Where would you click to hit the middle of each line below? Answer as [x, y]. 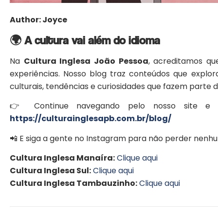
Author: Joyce [38, 20]
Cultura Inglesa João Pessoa [86, 61]
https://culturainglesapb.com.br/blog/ [91, 119]
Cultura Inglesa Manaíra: [62, 158]
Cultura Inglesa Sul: [50, 170]
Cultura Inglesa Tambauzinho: [73, 183]
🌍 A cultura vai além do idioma [85, 40]
